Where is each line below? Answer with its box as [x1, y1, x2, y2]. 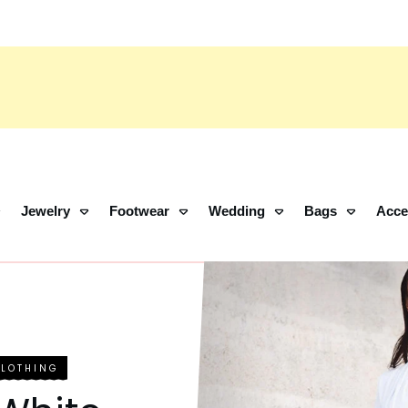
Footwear [108, 203, 169, 219]
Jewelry [20, 203, 70, 219]
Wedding [208, 203, 265, 219]
